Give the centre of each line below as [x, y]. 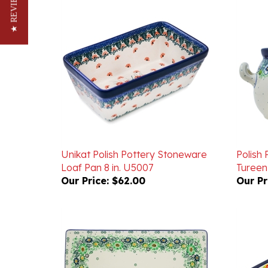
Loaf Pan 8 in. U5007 [107, 150]
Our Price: [85, 163]
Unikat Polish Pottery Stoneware [134, 137]
